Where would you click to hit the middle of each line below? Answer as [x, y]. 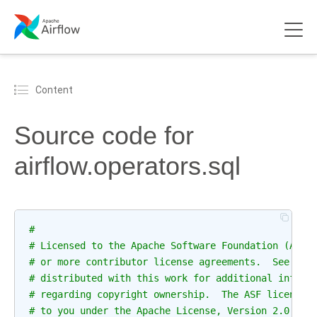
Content [54, 90]
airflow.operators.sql [127, 166]
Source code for [104, 136]
